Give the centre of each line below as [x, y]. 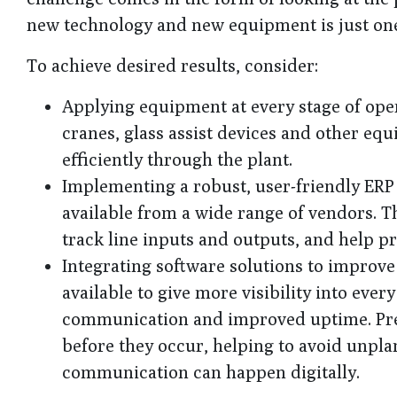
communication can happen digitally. [211, 371]
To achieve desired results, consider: [172, 65]
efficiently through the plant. [177, 159]
